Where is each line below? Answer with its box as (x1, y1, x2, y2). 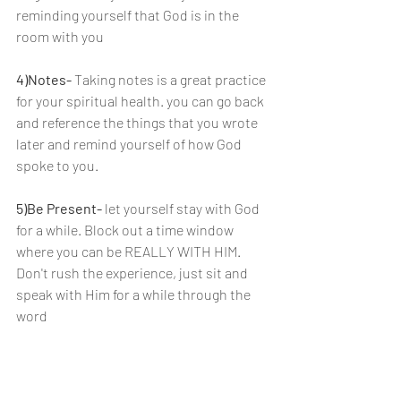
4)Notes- (16, 71, 72, 88)
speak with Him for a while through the (16, 286, 253, 303)
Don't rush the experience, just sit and (16, 264, 251, 281)
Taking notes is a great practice (72, 71, 269, 88)
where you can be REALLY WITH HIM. (16, 243, 243, 260)
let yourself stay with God (105, 200, 262, 217)
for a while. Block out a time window (16, 221, 236, 238)
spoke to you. (16, 157, 98, 174)
